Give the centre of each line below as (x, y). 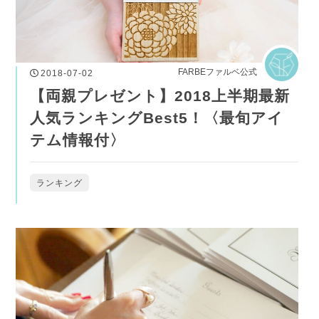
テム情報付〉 (78, 140)
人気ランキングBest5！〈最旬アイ (157, 118)
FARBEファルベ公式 (217, 72)
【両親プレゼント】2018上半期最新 (160, 96)
